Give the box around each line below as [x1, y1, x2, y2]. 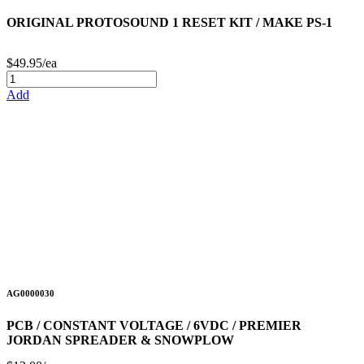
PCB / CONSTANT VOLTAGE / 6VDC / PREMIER [6, 318, 301, 333]
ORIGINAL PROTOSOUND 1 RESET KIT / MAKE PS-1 [6, 15, 332, 30]
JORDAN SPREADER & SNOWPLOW [6, 333, 234, 348]
